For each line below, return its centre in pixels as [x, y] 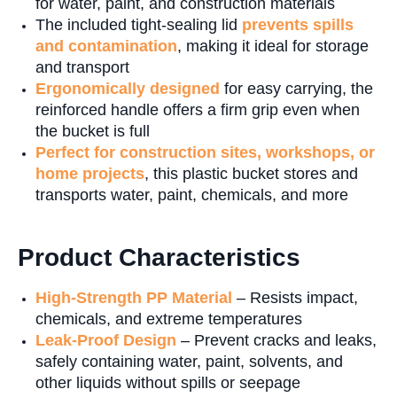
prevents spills [298, 25]
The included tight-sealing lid [139, 25]
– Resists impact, [297, 298]
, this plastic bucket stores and [251, 174]
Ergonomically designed [128, 89]
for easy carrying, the [296, 89]
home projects [90, 174]
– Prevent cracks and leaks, [276, 341]
